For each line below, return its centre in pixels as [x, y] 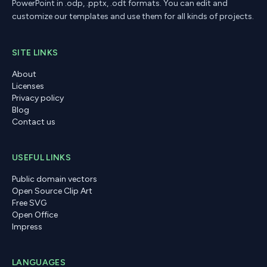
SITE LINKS [35, 53]
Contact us [34, 122]
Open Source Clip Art [52, 191]
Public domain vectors [55, 179]
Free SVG [29, 203]
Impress [27, 227]
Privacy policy [38, 98]
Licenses [28, 86]
